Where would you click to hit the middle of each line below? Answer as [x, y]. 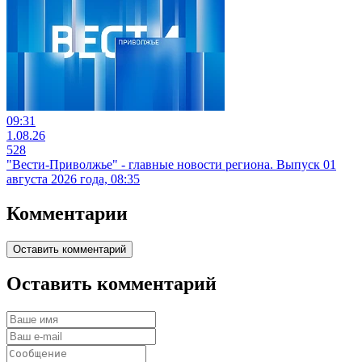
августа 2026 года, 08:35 [73, 179]
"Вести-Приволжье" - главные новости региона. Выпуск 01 [171, 164]
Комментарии [67, 213]
